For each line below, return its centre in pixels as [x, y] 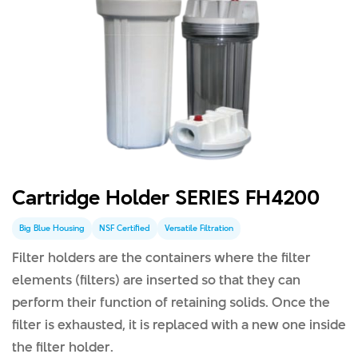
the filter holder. [63, 347]
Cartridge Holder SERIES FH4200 [166, 197]
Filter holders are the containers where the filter [161, 257]
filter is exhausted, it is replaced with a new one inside [179, 324]
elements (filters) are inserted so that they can [156, 280]
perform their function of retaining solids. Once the [171, 302]
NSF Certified [125, 228]
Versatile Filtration [199, 228]
